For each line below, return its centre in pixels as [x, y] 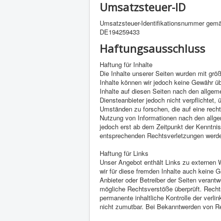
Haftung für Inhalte [126, 64]
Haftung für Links [124, 153]
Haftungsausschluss [152, 48]
